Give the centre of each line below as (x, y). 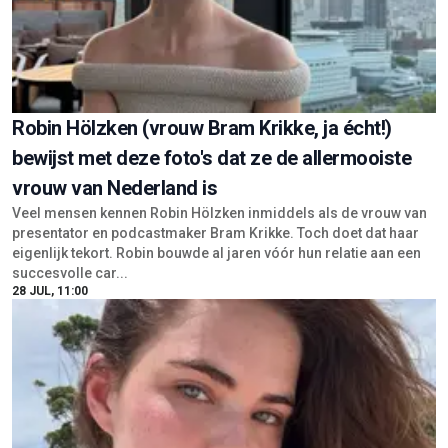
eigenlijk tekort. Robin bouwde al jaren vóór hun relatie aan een (216, 252)
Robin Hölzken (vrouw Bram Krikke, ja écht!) (202, 127)
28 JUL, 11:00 (50, 290)
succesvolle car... (70, 272)
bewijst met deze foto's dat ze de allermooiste (211, 157)
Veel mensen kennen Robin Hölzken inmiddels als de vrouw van (219, 212)
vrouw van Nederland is (114, 187)
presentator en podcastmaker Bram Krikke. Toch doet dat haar (215, 232)
